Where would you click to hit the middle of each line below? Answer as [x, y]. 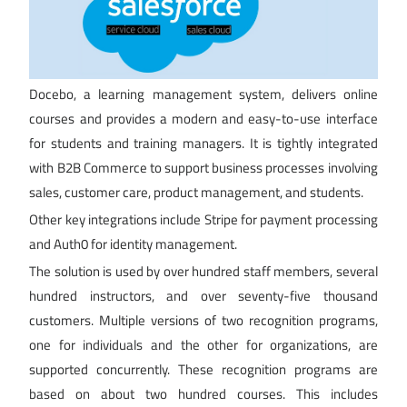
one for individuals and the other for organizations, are [203, 345]
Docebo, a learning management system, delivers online [203, 94]
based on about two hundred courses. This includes [203, 394]
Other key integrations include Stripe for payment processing [203, 220]
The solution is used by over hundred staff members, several [203, 272]
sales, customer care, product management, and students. [197, 193]
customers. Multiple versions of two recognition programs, [203, 321]
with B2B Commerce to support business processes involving [203, 168]
